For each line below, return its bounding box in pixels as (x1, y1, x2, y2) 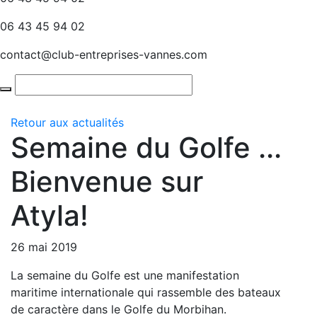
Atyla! (11, 198, 88, 233)
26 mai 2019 (11, 240, 77, 254)
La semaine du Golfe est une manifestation (11, 268, 239, 282)
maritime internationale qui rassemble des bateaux (11, 285, 281, 299)
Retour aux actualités (11, 115, 124, 129)
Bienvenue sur (11, 164, 203, 199)
